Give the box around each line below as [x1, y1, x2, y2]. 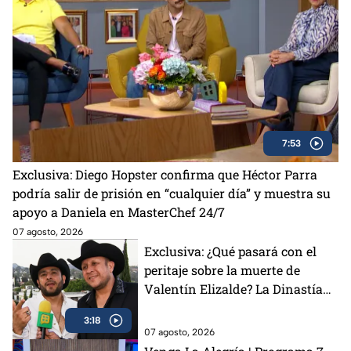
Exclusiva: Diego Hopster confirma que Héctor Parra [13, 165, 317, 183]
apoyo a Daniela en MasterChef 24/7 [13, 203, 225, 220]
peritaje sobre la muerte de [144, 261, 300, 278]
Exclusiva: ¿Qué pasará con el [144, 242, 317, 259]
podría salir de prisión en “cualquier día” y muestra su [13, 184, 331, 201]
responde [144, 299, 199, 316]
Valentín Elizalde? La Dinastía [144, 280, 323, 297]
